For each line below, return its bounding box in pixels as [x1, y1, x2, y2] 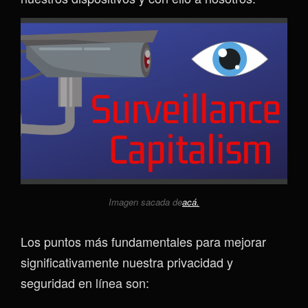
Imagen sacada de [109, 195, 182, 208]
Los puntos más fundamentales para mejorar [21, 232, 266, 250]
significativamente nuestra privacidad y [21, 252, 233, 271]
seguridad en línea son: [21, 273, 149, 291]
